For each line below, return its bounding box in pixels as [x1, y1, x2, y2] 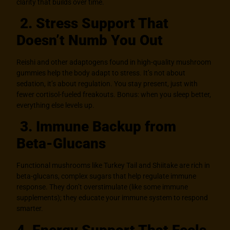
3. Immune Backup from [16, 118, 177, 136]
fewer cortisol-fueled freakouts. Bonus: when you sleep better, [16, 90, 212, 99]
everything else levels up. [16, 101, 95, 109]
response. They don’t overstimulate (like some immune [16, 183, 188, 191]
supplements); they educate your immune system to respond [16, 194, 208, 202]
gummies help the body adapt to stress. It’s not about [16, 68, 186, 77]
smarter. [16, 204, 44, 213]
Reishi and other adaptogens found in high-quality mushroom [16, 57, 212, 66]
